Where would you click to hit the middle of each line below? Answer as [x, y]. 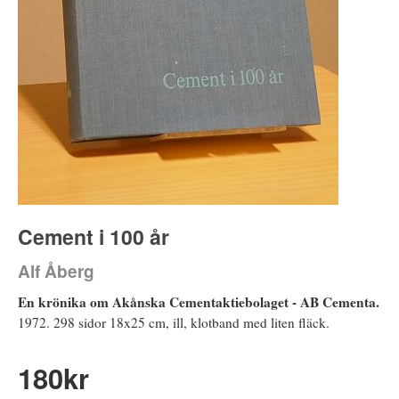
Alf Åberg [56, 271]
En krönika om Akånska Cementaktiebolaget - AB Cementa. [199, 301]
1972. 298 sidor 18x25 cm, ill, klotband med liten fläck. [174, 322]
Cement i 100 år [94, 236]
